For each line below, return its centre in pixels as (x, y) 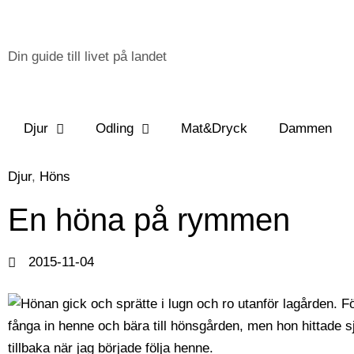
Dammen (305, 129)
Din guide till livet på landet (87, 56)
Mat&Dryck (214, 129)
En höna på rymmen (149, 220)
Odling (115, 129)
